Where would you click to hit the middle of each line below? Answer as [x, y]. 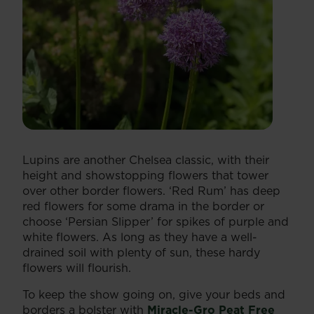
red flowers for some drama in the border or [143, 206]
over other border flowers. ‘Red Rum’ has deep [151, 191]
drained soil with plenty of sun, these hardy [141, 253]
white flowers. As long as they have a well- [140, 237]
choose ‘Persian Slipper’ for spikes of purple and [156, 222]
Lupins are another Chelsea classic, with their [146, 160]
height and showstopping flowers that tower [145, 176]
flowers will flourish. [77, 268]
